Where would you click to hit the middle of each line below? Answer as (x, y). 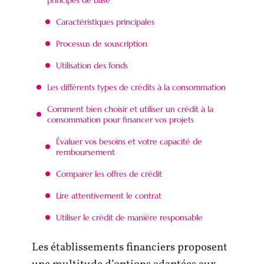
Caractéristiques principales (105, 22)
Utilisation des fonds (92, 65)
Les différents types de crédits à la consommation (136, 87)
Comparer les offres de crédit (109, 174)
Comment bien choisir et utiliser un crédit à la (130, 109)
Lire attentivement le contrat (109, 195)
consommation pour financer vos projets (121, 119)
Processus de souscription (102, 43)
